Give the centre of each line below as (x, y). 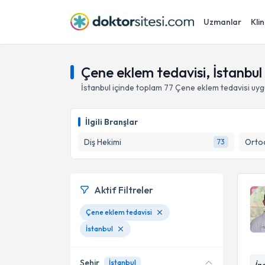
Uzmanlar (222, 22)
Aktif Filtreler (124, 190)
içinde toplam (137, 88)
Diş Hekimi (103, 142)
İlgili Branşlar (112, 122)
